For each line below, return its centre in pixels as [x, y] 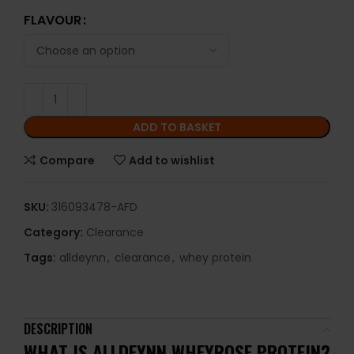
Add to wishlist [172, 160]
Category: [53, 232]
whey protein [215, 258]
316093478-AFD [94, 207]
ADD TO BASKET [177, 127]
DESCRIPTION [58, 329]
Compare [67, 160]
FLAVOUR [53, 20]
